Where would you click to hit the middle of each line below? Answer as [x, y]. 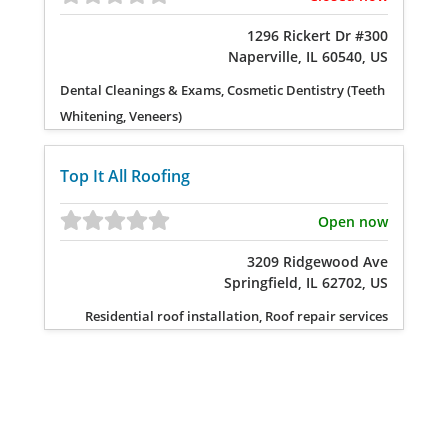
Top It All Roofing [125, 175]
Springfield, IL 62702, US [306, 282]
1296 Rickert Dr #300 [317, 35]
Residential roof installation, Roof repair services [236, 316]
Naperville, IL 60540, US [308, 56]
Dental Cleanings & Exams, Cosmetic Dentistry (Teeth [222, 90]
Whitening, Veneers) [121, 116]
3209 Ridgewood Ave [317, 261]
